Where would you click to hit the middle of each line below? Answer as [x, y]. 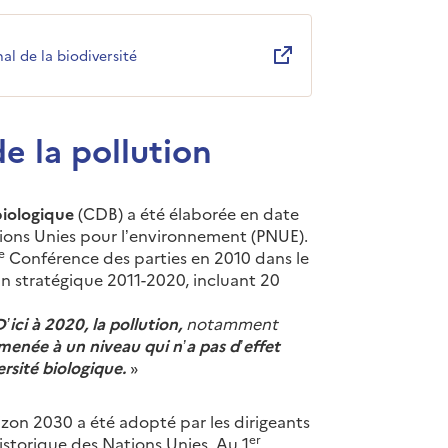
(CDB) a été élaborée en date [186, 212]
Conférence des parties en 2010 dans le [157, 256]
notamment [232, 322]
